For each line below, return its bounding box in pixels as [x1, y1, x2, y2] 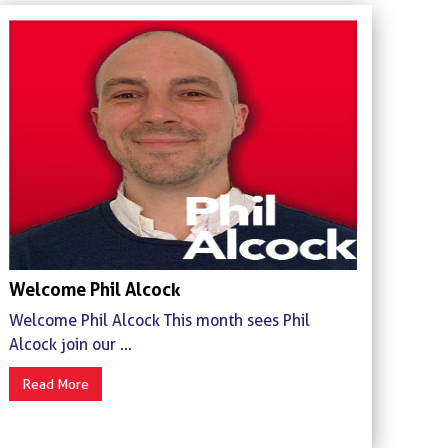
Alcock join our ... [8, 334, 132, 354]
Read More [21, 375, 89, 392]
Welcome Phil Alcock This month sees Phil [8, 310, 310, 330]
